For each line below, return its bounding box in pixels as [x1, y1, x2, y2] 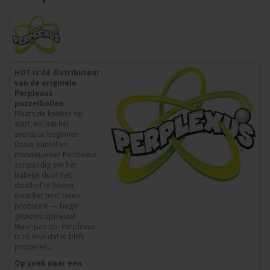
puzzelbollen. [14, 98, 66, 108]
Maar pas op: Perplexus [14, 221, 95, 231]
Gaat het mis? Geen [14, 190, 80, 201]
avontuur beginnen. [14, 129, 81, 139]
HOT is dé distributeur [14, 67, 100, 78]
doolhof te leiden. [14, 180, 75, 190]
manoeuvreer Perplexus [14, 149, 96, 160]
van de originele [14, 78, 77, 88]
